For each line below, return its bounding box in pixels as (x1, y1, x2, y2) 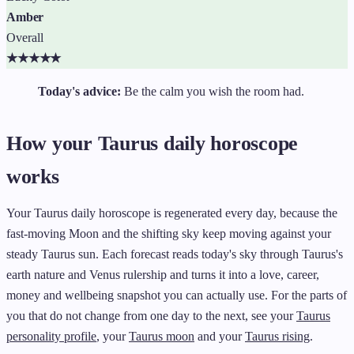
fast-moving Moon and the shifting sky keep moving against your (6, 226, 331, 240)
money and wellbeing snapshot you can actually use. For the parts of (6, 288, 347, 302)
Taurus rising (245, 329, 310, 343)
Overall (6, 30, 43, 44)
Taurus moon (129, 329, 194, 343)
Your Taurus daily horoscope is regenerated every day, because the (6, 205, 337, 220)
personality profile (6, 329, 96, 343)
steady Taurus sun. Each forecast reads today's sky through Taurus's (6, 247, 343, 261)
